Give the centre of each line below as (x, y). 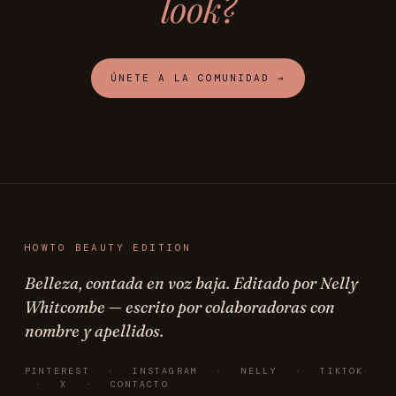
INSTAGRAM (166, 370)
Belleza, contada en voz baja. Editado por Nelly (191, 283)
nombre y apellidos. (94, 331)
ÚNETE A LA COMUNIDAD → (198, 77)
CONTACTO (140, 384)
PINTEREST (57, 370)
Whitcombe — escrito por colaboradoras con (180, 307)
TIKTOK (342, 370)
